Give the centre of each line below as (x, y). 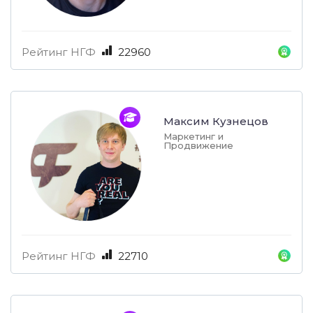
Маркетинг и (194, 137)
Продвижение (198, 146)
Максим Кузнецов (216, 122)
